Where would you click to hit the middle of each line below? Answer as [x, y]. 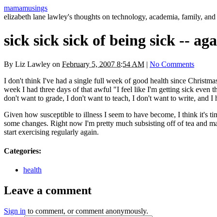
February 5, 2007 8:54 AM [103, 64]
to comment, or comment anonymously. [87, 211]
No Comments [172, 64]
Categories [21, 151]
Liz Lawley [33, 64]
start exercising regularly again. [51, 132]
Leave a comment [48, 191]
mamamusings [26, 8]
